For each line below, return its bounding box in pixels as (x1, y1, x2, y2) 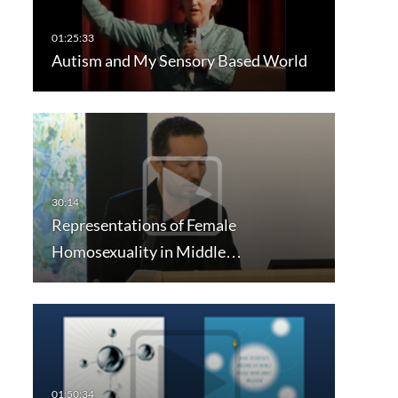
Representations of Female (51, 214, 236, 235)
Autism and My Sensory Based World (51, 51, 307, 71)
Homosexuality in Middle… (51, 241, 242, 261)
